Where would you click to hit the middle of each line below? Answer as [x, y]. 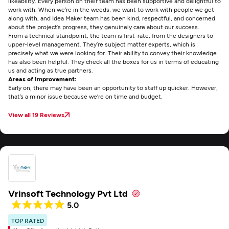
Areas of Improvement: [42, 79]
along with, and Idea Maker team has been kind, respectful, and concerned [112, 18]
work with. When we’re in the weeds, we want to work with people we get [111, 9]
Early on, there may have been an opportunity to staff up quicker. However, [113, 87]
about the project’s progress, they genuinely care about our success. [104, 27]
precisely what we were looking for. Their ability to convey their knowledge [112, 53]
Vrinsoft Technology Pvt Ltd [68, 193]
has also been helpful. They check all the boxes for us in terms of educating [113, 61]
